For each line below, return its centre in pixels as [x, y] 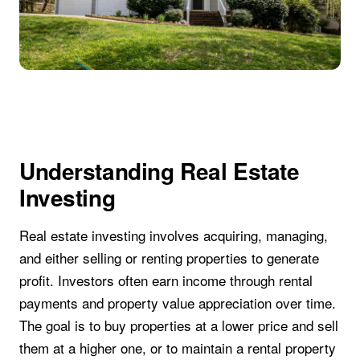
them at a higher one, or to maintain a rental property [178, 348]
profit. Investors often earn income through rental [166, 280]
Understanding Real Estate [160, 171]
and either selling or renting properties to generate [169, 258]
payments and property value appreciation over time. [178, 303]
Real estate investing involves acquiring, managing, [174, 235]
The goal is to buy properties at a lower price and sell [179, 325]
